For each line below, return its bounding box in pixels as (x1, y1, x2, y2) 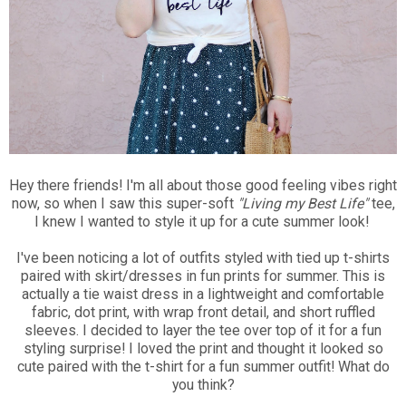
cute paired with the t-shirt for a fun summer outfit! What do (16, 357, 390, 375)
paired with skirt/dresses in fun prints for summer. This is (21, 266, 385, 285)
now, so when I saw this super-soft (11, 194, 237, 212)
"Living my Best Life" (237, 194, 368, 212)
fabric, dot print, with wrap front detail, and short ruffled (31, 303, 375, 321)
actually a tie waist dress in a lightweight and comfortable (22, 285, 384, 303)
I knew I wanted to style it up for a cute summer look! (34, 212, 372, 230)
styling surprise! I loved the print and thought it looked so (23, 339, 383, 357)
